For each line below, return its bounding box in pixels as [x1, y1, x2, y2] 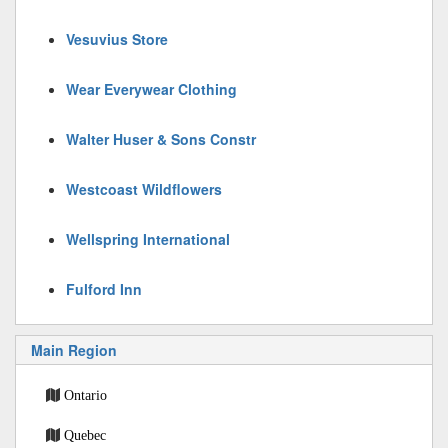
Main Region [31, 340, 117, 360]
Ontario [64, 388, 107, 402]
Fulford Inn [66, 279, 142, 299]
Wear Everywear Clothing [66, 79, 237, 99]
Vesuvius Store [66, 29, 168, 49]
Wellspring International [66, 229, 230, 249]
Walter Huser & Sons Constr [66, 129, 256, 149]
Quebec [64, 428, 106, 442]
